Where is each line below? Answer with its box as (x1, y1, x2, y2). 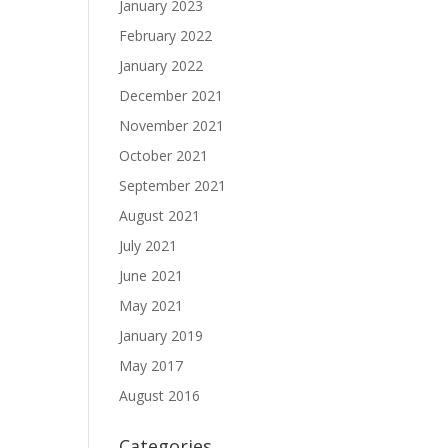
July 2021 (119, 236, 178, 255)
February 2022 (119, 26, 213, 45)
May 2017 (119, 356, 184, 375)
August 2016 (119, 386, 201, 405)
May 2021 (119, 296, 184, 315)
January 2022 (119, 56, 204, 75)
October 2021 (119, 146, 209, 165)
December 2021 (119, 86, 224, 105)
